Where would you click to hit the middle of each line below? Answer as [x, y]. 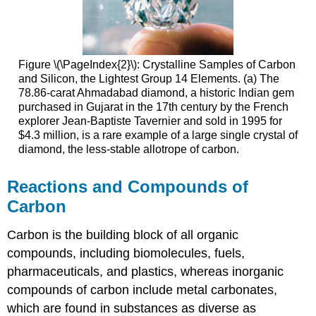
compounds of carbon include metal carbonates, [142, 290]
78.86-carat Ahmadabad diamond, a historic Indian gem [156, 93]
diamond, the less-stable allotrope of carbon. [128, 150]
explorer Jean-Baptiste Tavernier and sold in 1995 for [150, 121]
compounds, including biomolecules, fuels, [126, 254]
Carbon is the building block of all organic [123, 235]
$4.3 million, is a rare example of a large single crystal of [158, 135]
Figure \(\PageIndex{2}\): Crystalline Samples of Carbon [157, 65]
